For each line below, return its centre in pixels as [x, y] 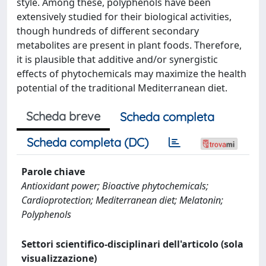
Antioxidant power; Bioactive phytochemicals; [115, 186]
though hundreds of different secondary [108, 31]
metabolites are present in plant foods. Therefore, [129, 45]
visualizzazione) [59, 258]
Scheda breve [63, 116]
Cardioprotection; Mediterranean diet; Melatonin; [122, 200]
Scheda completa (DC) [88, 142]
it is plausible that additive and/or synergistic [117, 59]
